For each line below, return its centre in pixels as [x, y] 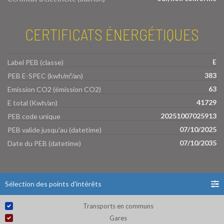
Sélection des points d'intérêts [53, 184]
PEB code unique [34, 116]
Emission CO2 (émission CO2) [54, 89]
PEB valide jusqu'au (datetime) [54, 130]
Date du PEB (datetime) [44, 143]
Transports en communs [118, 206]
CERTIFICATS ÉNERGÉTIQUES [112, 34]
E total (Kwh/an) [32, 103]
